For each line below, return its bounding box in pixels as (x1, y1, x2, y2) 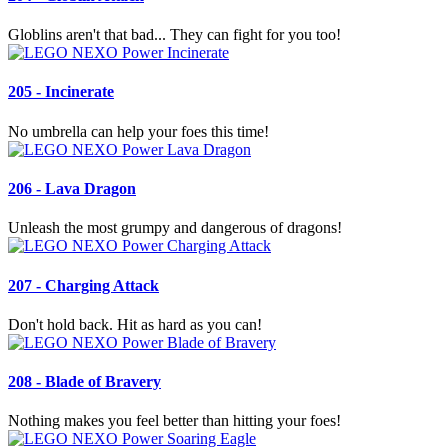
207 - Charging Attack (8, 276, 159, 294)
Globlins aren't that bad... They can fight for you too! (8, 26, 341, 44)
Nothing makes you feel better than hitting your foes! (8, 412, 341, 430)
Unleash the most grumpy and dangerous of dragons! (8, 219, 342, 237)
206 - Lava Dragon (8, 179, 136, 197)
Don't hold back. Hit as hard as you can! (8, 315, 262, 333)
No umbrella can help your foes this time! (8, 122, 269, 140)
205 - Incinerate (8, 83, 114, 101)
